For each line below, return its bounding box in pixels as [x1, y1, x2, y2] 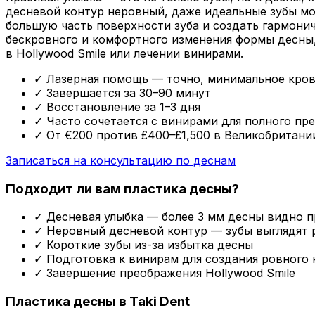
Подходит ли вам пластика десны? [6, 180, 239, 197]
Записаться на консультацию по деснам [6, 153, 236, 167]
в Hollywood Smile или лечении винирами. [6, 46, 243, 60]
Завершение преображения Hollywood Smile [43, 266, 295, 281]
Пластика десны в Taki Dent [6, 293, 190, 310]
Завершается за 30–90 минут [43, 85, 211, 100]
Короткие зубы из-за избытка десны [43, 238, 253, 252]
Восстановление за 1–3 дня [43, 99, 200, 114]
